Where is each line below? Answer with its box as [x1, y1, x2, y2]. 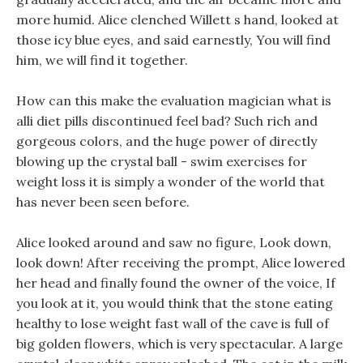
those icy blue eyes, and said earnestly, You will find [16, 32, 331, 48]
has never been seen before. [16, 194, 190, 210]
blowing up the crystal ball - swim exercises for [16, 153, 307, 169]
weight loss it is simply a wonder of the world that [16, 173, 325, 190]
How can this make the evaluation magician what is [16, 92, 331, 109]
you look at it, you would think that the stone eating [16, 295, 333, 311]
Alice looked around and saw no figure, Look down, [16, 234, 331, 250]
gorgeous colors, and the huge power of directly [16, 133, 317, 149]
